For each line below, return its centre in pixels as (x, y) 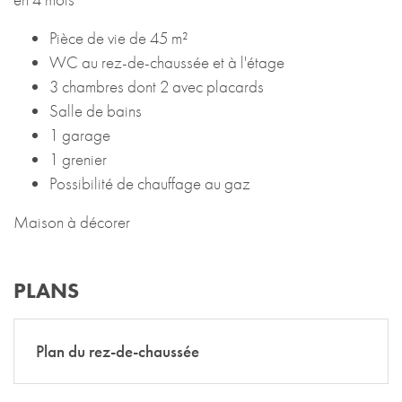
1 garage (80, 135)
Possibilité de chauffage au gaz (150, 184)
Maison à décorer (72, 222)
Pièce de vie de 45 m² (118, 38)
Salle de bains (96, 111)
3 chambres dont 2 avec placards (157, 87)
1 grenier (78, 159)
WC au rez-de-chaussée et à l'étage (167, 62)
